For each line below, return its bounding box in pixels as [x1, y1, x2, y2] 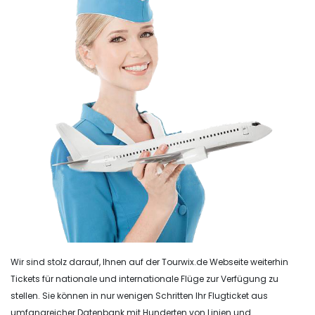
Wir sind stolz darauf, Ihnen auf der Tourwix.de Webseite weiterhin [11, 255, 288, 268]
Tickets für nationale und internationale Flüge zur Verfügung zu [11, 272, 278, 285]
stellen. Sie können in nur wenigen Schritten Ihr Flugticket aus [11, 289, 268, 302]
